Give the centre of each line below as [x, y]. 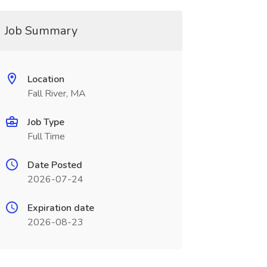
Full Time [46, 136]
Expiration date [60, 208]
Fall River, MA [56, 94]
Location [46, 79]
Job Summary [41, 31]
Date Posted [55, 165]
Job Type [46, 122]
